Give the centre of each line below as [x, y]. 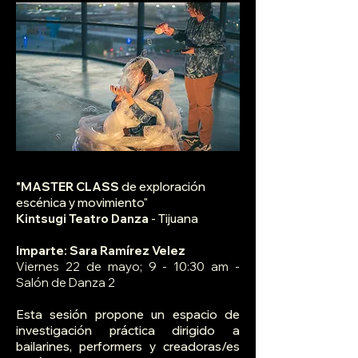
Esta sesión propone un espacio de [128, 315]
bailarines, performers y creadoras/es [128, 347]
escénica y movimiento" [82, 203]
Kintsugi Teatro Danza [82, 219]
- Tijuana [173, 219]
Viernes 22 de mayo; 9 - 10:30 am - [128, 267]
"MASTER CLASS [69, 187]
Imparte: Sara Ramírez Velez [101, 251]
